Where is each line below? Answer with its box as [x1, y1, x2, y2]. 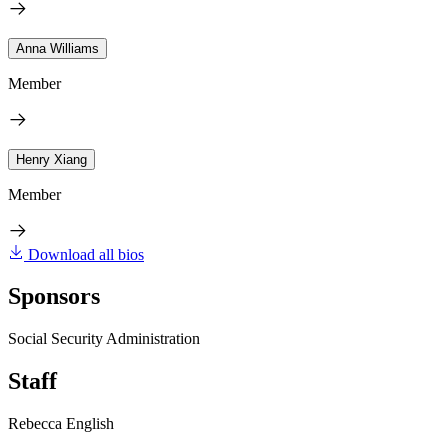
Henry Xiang [16, 151, 87, 167]
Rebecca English [8, 415, 114, 433]
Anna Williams [16, 40, 99, 56]
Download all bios [28, 245, 144, 263]
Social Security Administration [8, 330, 200, 348]
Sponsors [8, 283, 100, 310]
